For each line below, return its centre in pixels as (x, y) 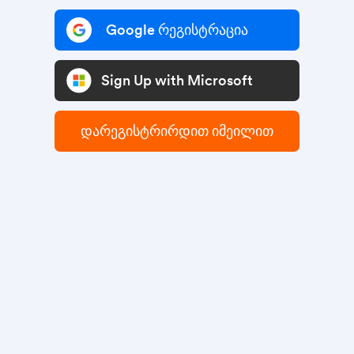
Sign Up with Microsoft (177, 81)
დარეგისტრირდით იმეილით (177, 131)
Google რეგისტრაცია (177, 30)
